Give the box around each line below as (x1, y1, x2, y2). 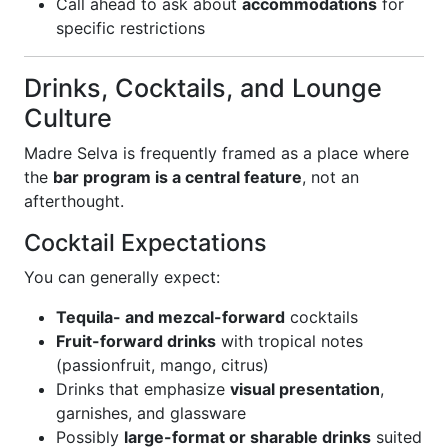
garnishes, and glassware (56, 403, 246, 423)
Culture (24, 103, 112, 133)
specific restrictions (56, 18, 205, 38)
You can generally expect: (24, 267, 220, 287)
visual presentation (230, 379, 380, 399)
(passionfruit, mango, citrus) (56, 355, 269, 375)
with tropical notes (216, 331, 363, 351)
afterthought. (24, 191, 124, 211)
